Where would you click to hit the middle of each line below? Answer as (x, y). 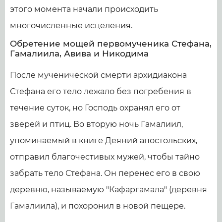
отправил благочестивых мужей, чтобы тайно (105, 157)
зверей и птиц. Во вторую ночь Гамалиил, (96, 124)
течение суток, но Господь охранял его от (95, 108)
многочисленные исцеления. (71, 25)
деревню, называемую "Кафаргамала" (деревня (109, 189)
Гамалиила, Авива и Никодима (79, 53)
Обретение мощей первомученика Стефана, (111, 43)
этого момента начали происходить (84, 9)
